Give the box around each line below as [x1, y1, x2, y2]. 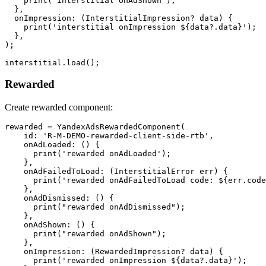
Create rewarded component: [5, 102, 113, 113]
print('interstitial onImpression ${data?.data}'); [5, 22, 256, 31]
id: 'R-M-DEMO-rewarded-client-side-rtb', [5, 131, 214, 141]
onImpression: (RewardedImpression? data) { [5, 247, 223, 256]
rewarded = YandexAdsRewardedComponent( [5, 122, 185, 132]
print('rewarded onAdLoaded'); [5, 149, 171, 159]
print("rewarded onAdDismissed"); [5, 202, 185, 212]
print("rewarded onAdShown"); [5, 229, 166, 239]
